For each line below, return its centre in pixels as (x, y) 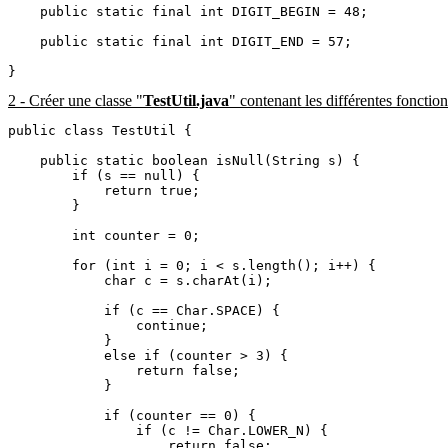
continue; (108, 325)
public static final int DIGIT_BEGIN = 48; (188, 11)
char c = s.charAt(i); (140, 280)
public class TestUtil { (100, 130)
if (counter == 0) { (132, 415)
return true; (104, 190)
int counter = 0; (104, 235)
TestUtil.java (186, 100)
